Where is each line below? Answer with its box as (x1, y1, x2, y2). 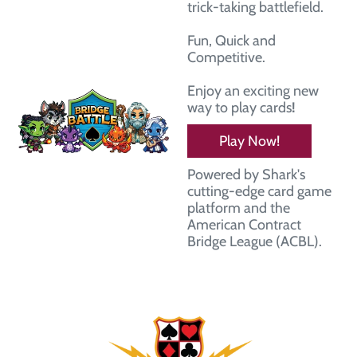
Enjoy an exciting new (187, 82, 319, 100)
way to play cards (187, 99, 292, 117)
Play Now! (219, 132, 280, 151)
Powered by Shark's (187, 166, 305, 184)
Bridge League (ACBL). (187, 233, 322, 251)
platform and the (187, 199, 290, 218)
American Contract (187, 216, 301, 234)
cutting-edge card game (187, 182, 331, 201)
